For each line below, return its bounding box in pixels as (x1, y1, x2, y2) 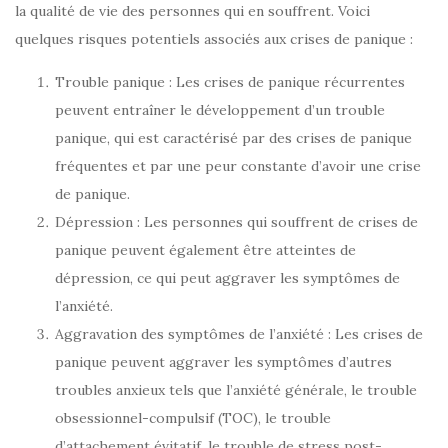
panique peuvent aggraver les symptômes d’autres (55, 353, 392, 372)
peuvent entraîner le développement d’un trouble (55, 101, 385, 120)
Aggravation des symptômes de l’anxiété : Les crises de (55, 325, 423, 344)
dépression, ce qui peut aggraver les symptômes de (55, 269, 400, 288)
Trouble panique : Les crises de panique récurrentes (55, 73, 405, 92)
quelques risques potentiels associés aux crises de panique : (15, 30, 413, 49)
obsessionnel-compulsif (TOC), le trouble (55, 409, 331, 428)
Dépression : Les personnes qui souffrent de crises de (55, 213, 418, 232)
